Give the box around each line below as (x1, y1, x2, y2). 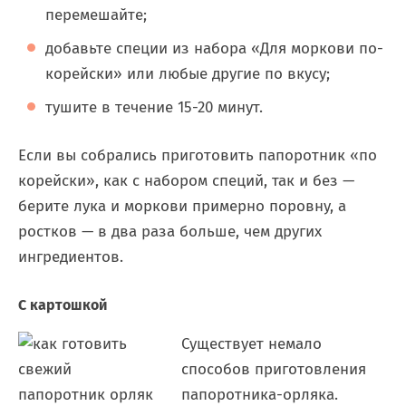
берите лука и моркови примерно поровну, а (18, 197, 346, 216)
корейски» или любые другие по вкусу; (45, 64, 330, 83)
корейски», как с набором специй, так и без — (18, 171, 354, 190)
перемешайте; (45, 5, 147, 24)
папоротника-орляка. (181, 385, 338, 404)
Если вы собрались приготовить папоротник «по (18, 146, 377, 165)
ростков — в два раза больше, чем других (18, 222, 322, 241)
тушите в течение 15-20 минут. (45, 98, 263, 117)
